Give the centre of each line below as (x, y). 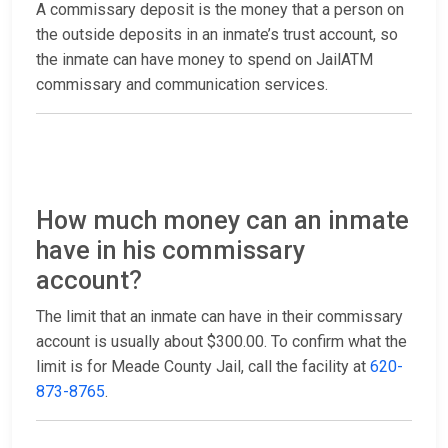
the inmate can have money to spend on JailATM (204, 60)
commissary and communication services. (182, 85)
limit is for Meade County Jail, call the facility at (203, 367)
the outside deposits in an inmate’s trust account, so (217, 35)
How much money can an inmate (222, 221)
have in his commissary (170, 251)
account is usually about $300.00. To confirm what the (221, 342)
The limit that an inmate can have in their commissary (219, 317)
